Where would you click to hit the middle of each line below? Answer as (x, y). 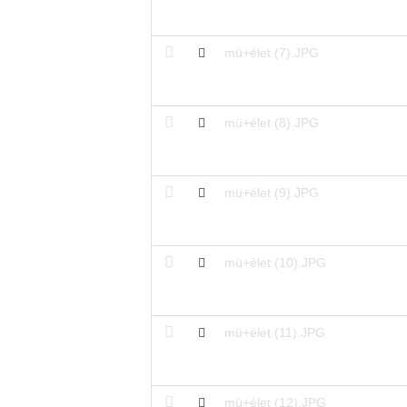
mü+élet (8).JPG (271, 122)
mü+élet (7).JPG (271, 52)
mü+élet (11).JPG (274, 332)
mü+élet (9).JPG (271, 192)
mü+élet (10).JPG (275, 262)
